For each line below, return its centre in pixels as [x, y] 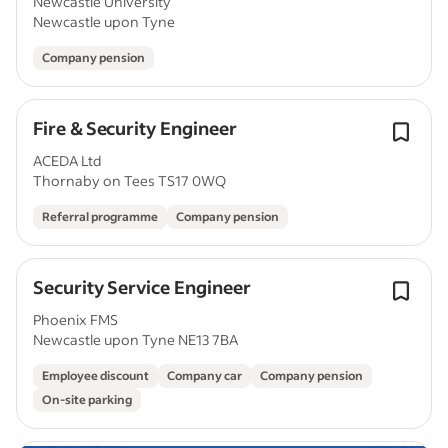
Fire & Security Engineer [135, 128]
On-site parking [87, 399]
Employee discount [95, 375]
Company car [204, 375]
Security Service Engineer [142, 287]
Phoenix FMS [75, 319]
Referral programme [100, 216]
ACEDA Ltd [67, 160]
